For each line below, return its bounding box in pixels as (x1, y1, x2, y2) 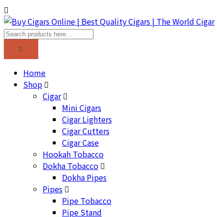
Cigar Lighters (62, 113, 112, 125)
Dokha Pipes (62, 171, 107, 183)
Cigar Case (62, 137, 99, 148)
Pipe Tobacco (62, 195, 111, 206)
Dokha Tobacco (43, 160, 98, 171)
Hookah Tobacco (43, 148, 104, 160)
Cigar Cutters (62, 125, 109, 137)
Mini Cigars (62, 102, 101, 113)
